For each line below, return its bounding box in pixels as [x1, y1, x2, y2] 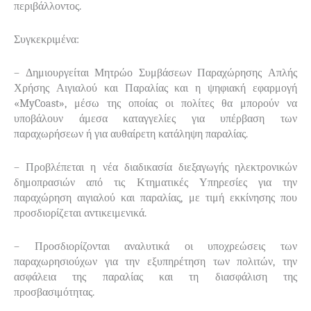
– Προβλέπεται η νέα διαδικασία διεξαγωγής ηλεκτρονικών [14, 160, 297, 174]
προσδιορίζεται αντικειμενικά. [14, 206, 146, 219]
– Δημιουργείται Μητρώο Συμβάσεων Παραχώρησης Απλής [14, 66, 297, 79]
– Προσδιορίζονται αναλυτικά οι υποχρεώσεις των [14, 239, 297, 253]
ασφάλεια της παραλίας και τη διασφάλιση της [14, 270, 297, 283]
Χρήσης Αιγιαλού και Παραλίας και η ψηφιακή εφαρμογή [14, 81, 297, 94]
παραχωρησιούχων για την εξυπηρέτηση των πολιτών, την [14, 255, 297, 268]
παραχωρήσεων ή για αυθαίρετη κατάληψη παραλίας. [14, 127, 248, 140]
